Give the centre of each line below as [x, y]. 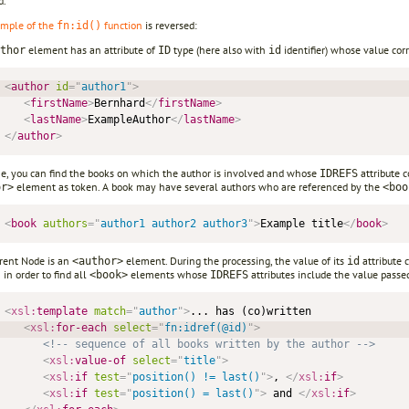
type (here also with [220, 50]
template [62, 312]
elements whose [169, 275]
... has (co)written [253, 312]
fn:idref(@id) [205, 328]
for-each [81, 328]
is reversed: [170, 26]
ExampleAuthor [129, 120]
